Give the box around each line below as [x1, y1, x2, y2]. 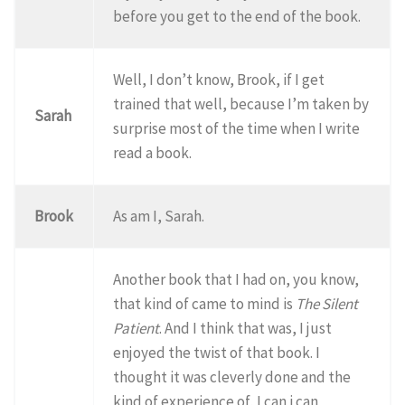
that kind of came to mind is [113, 293, 297, 314]
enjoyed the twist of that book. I [113, 342, 321, 363]
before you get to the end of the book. [113, 5, 362, 26]
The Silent [296, 293, 359, 314]
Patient [113, 317, 160, 338]
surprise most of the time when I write [113, 118, 361, 138]
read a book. [113, 142, 193, 163]
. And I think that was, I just [159, 317, 333, 338]
